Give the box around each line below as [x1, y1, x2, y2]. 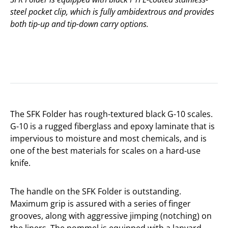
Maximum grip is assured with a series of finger [10, 198, 191, 209]
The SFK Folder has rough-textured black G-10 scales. [10, 108, 213, 120]
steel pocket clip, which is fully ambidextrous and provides [10, 6, 214, 17]
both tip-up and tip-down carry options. [10, 18, 149, 30]
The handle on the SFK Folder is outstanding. [10, 186, 181, 197]
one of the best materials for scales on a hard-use [10, 145, 201, 156]
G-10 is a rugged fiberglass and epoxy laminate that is [10, 121, 215, 132]
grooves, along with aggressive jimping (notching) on [10, 210, 212, 221]
